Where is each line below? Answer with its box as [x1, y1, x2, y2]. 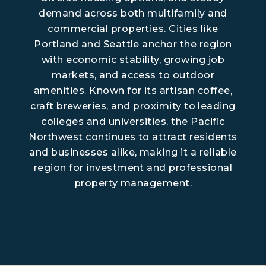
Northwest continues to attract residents [28, 131, 237, 142]
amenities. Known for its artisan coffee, [33, 84, 233, 96]
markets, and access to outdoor [51, 69, 215, 81]
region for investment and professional [33, 161, 233, 173]
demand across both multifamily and [39, 7, 227, 19]
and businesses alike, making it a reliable [29, 146, 237, 158]
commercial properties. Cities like [47, 23, 218, 34]
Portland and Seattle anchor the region [34, 38, 232, 50]
